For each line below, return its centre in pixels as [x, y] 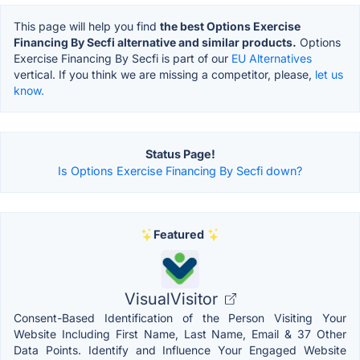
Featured [178, 235]
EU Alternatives [272, 59]
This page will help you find [87, 27]
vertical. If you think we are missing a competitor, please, [164, 75]
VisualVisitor [173, 299]
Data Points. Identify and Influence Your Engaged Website [180, 350]
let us [329, 75]
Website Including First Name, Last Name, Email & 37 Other [180, 334]
